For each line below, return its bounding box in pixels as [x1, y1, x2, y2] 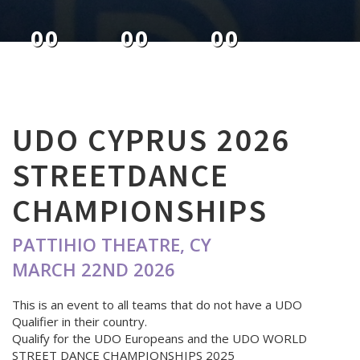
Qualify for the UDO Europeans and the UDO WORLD [12, 330, 307, 346]
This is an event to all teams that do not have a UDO [12, 297, 302, 313]
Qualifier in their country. [12, 313, 147, 329]
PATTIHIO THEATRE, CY [12, 232, 211, 256]
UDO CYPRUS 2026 [12, 120, 290, 160]
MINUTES [197, 57, 253, 76]
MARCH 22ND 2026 [12, 257, 175, 281]
